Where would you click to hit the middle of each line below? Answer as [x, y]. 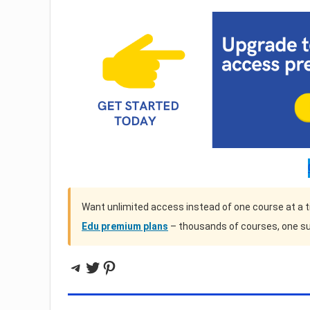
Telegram [103, 267]
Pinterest [135, 267]
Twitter [111, 267]
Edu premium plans [125, 227]
